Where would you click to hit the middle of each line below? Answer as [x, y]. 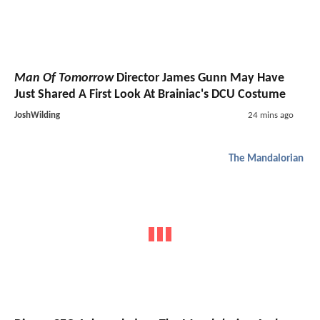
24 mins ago [270, 115]
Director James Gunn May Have [199, 78]
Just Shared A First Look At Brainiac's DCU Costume [150, 94]
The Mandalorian [266, 159]
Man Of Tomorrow [64, 78]
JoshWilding [37, 115]
